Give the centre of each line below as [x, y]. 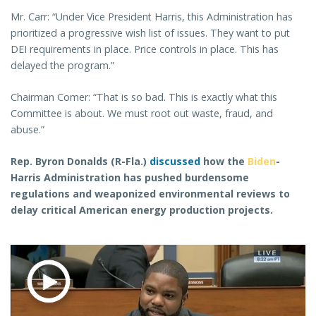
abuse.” [28, 130]
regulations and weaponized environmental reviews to [150, 194]
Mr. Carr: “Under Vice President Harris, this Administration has [152, 17]
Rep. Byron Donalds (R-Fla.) [80, 162]
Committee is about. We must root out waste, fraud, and [142, 114]
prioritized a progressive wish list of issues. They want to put [150, 33]
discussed [175, 162]
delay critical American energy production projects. [142, 210]
